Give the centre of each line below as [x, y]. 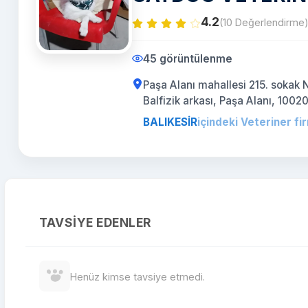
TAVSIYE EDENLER [95, 222]
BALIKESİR [170, 122]
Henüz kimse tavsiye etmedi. [137, 277]
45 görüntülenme [188, 59]
